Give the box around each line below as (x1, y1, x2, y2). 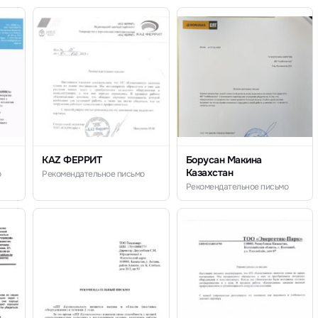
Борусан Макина (185, 153, 262, 166)
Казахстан (185, 166, 234, 179)
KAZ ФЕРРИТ (42, 153, 102, 166)
